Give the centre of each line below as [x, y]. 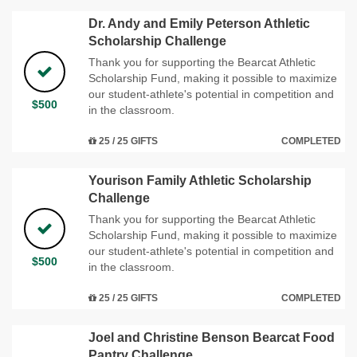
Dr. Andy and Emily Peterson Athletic [199, 23]
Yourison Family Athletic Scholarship [200, 180]
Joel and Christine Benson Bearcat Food [212, 337]
